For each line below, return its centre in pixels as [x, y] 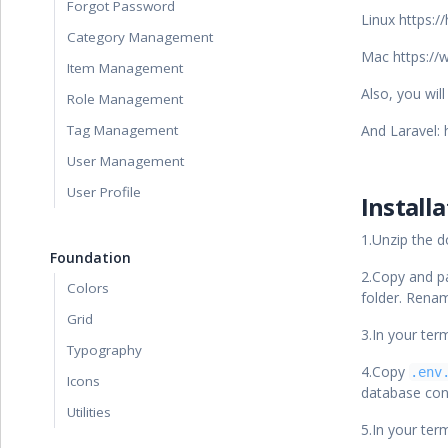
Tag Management [122, 130]
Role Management [125, 99]
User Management [125, 161]
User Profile [104, 192]
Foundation [90, 257]
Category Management [140, 37]
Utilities [89, 412]
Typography [104, 350]
